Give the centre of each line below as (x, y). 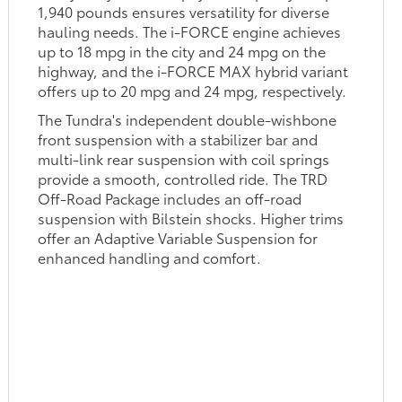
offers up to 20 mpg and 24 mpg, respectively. (192, 90)
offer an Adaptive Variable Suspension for (178, 237)
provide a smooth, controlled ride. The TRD (183, 178)
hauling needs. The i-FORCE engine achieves (190, 31)
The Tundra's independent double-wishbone (188, 118)
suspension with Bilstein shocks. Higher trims (191, 217)
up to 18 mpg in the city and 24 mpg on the (182, 50)
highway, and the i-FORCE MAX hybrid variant (193, 70)
